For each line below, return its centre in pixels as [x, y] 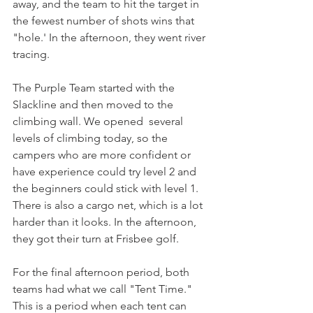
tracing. [32, 54]
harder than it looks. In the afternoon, [106, 222]
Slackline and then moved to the [94, 104]
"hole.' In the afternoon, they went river [110, 37]
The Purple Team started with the [95, 88]
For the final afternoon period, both [102, 272]
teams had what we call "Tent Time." [104, 289]
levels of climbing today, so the [92, 138]
